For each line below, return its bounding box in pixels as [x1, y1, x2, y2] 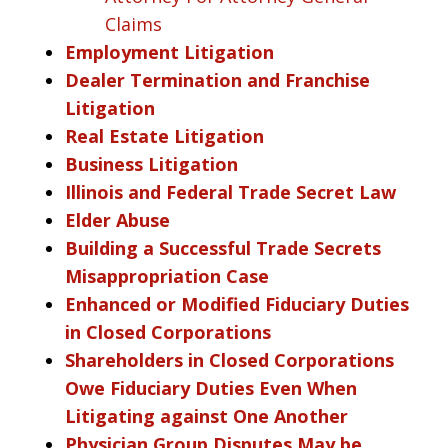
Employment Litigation [65, 39, 274, 64]
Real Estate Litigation [65, 123, 264, 148]
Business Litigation [65, 151, 238, 176]
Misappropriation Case [65, 263, 269, 288]
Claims [105, 11, 162, 36]
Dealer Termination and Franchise [65, 67, 370, 92]
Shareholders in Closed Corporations [65, 347, 394, 372]
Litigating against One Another [65, 403, 348, 428]
